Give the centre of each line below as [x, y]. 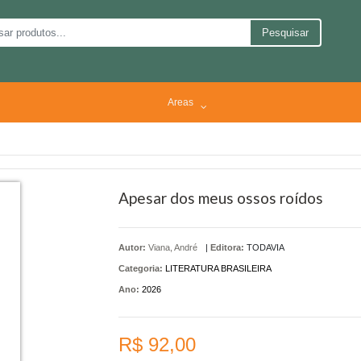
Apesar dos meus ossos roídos [220, 197]
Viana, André [172, 247]
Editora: [227, 247]
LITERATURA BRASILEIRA [218, 268]
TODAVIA [265, 247]
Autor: [133, 247]
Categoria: [140, 268]
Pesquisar [286, 33]
